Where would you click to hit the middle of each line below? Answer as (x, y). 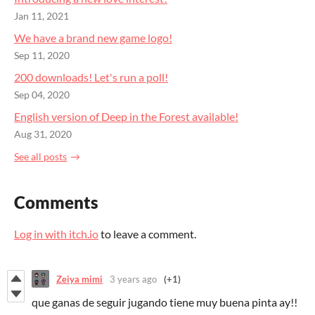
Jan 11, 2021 (41, 16)
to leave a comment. (147, 234)
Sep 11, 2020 (42, 55)
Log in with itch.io (56, 234)
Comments (56, 202)
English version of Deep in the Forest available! (126, 116)
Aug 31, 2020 (43, 134)
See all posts (40, 157)
